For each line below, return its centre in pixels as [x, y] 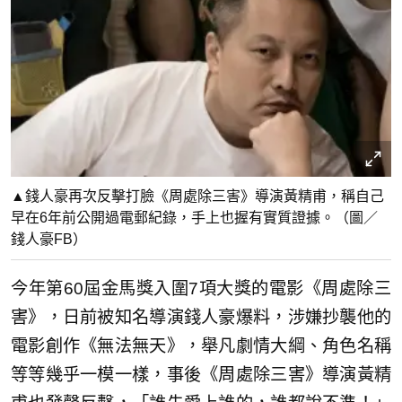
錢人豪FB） [49, 239]
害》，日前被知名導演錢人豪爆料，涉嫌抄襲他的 [201, 317]
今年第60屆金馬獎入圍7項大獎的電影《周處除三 [201, 288]
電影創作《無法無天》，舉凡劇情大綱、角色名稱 [201, 345]
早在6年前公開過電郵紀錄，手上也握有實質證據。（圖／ [194, 217]
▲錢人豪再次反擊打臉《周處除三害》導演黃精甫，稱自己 [197, 196]
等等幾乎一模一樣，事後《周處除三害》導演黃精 [201, 374]
